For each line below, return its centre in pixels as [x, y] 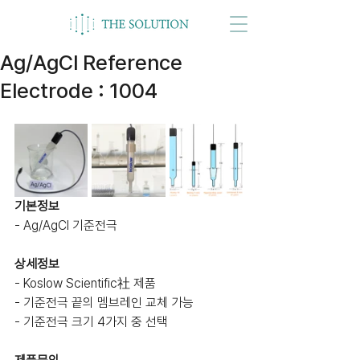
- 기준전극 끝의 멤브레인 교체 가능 [104, 303]
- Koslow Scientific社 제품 [85, 283]
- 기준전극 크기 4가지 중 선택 [91, 322]
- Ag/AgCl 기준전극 [66, 225]
